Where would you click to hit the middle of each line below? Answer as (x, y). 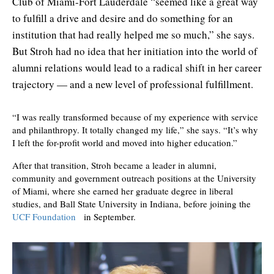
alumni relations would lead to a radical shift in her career (137, 68)
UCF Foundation (44, 217)
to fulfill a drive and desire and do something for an (123, 18)
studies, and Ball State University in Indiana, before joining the (131, 204)
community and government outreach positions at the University (134, 178)
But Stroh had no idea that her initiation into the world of (135, 51)
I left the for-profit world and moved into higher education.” (125, 143)
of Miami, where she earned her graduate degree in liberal (123, 191)
